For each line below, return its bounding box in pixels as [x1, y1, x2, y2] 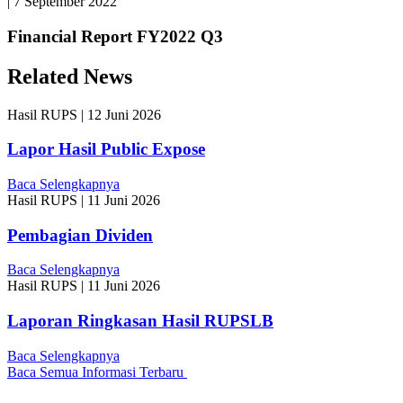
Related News [7, 64, 132, 88]
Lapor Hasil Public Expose [7, 139, 205, 159]
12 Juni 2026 [87, 106, 161, 122]
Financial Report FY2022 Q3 [7, 26, 223, 46]
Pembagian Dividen [7, 225, 153, 245]
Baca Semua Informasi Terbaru [7, 363, 187, 380]
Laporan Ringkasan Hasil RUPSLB [7, 311, 273, 331]
